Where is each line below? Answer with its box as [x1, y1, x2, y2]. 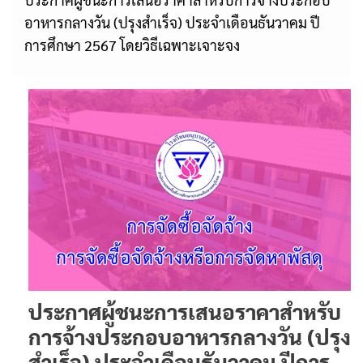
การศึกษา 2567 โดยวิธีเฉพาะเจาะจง [24, 36, 240, 54]
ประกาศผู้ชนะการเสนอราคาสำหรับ [28, 297, 341, 325]
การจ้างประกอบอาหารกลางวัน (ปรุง [28, 322, 351, 350]
